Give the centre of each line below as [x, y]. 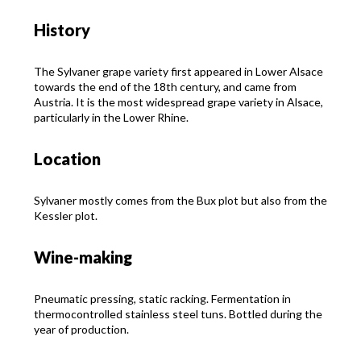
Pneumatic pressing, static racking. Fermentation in [162, 299]
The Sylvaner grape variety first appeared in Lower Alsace [178, 72]
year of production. [81, 330]
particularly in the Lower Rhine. [111, 118]
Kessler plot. [66, 216]
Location [67, 159]
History [62, 30]
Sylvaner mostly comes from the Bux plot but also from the [180, 201]
